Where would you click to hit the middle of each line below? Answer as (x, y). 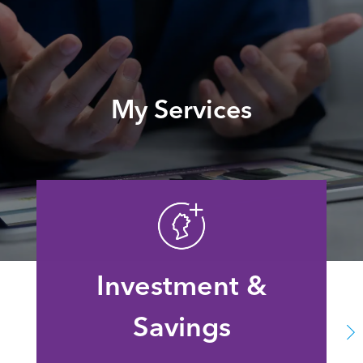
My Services (181, 109)
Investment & (181, 285)
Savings (181, 327)
